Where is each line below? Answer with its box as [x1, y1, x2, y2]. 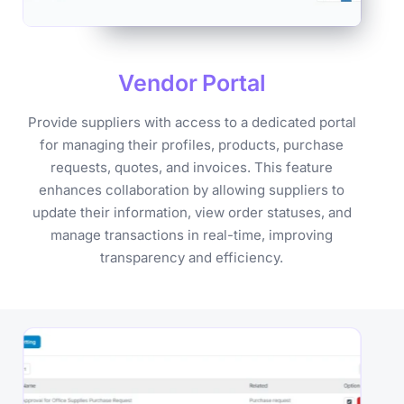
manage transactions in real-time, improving [50, 226, 334, 244]
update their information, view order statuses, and [32, 204, 352, 222]
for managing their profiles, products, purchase [40, 136, 344, 154]
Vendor [117, 69, 197, 97]
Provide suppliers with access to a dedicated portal [27, 114, 356, 132]
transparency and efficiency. [100, 249, 284, 267]
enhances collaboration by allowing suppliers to [39, 181, 345, 199]
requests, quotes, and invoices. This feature [50, 159, 334, 177]
